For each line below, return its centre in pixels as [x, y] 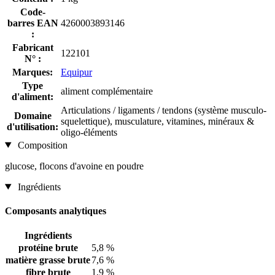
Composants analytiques [56, 211]
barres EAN [33, 23]
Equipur [76, 72]
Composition [41, 145]
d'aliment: [33, 96]
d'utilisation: [33, 126]
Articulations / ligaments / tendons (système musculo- [164, 110]
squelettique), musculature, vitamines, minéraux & [157, 121]
